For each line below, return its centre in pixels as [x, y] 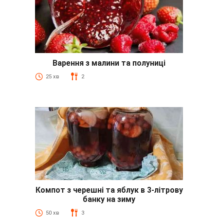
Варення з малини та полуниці [109, 63]
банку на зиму [109, 199]
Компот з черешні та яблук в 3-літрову [109, 190]
